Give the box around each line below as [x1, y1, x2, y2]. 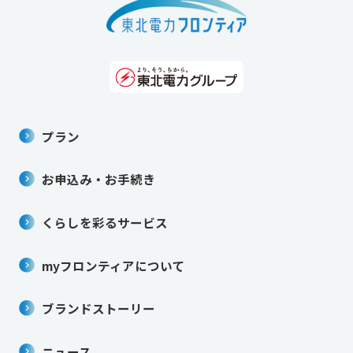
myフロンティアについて [42, 256, 186, 274]
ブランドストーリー [42, 299, 156, 318]
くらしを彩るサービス [42, 213, 169, 231]
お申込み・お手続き [42, 170, 156, 188]
